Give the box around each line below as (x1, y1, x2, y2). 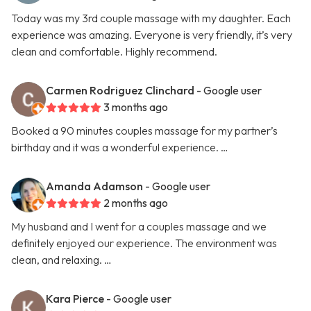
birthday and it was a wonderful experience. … (11, 140, 228, 155)
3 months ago (103, 100, 168, 115)
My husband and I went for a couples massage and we (11, 219, 267, 234)
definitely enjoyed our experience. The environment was (11, 236, 277, 251)
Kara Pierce (46, 292, 104, 306)
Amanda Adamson (46, 179, 143, 194)
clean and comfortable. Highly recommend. (11, 44, 217, 59)
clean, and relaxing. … (11, 253, 112, 267)
